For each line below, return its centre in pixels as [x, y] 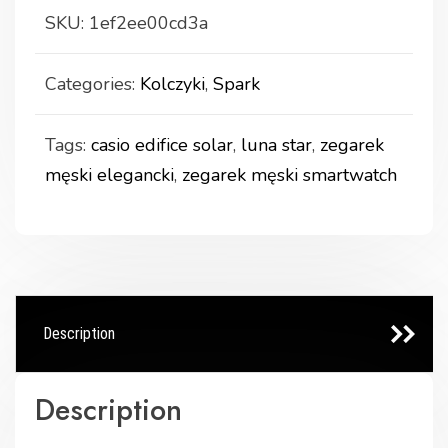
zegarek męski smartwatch [289, 175]
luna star [276, 145]
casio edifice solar [162, 145]
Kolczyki [172, 84]
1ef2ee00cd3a [148, 23]
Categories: [92, 84]
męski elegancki [109, 175]
